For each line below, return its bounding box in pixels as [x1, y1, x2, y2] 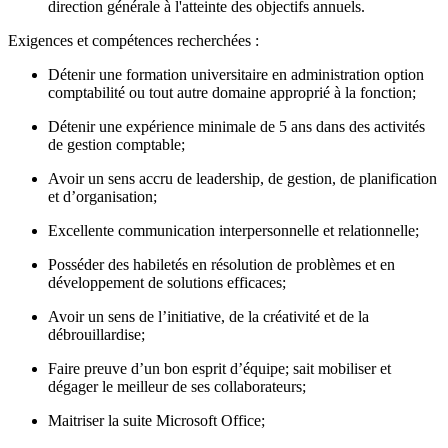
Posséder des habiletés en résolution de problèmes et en [48, 256, 395, 273]
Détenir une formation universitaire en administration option [48, 66, 424, 83]
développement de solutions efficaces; [48, 274, 286, 291]
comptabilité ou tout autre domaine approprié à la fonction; [48, 84, 416, 101]
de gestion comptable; [48, 136, 185, 153]
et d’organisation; [48, 188, 157, 205]
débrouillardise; [48, 326, 145, 343]
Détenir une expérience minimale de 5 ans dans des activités [48, 118, 425, 135]
